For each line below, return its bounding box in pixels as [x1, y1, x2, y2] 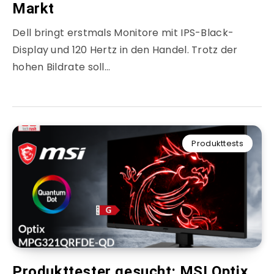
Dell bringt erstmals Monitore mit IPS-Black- [12, 26, 234, 40]
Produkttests [191, 138, 243, 150]
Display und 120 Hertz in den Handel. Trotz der [12, 43, 238, 57]
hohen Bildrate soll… [12, 60, 111, 75]
